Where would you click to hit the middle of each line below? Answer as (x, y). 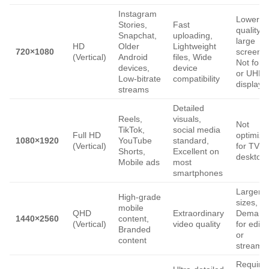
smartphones (198, 173)
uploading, (193, 36)
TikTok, (131, 130)
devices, (134, 68)
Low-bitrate (140, 79)
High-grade (140, 197)
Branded (134, 230)
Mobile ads (139, 162)
